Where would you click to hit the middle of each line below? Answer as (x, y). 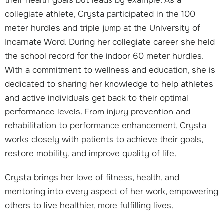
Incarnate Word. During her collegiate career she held (110, 42)
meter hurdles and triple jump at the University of (103, 28)
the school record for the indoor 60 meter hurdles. (104, 56)
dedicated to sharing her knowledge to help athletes (109, 84)
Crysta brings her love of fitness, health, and (92, 177)
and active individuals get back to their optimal (97, 98)
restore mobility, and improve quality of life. (91, 153)
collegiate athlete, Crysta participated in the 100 (100, 14)
